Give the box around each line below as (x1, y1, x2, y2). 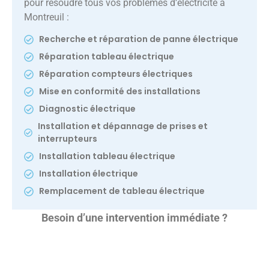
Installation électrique (39, 168, 138, 180)
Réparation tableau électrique (39, 50, 174, 63)
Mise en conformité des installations (39, 85, 201, 98)
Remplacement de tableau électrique (39, 185, 205, 198)
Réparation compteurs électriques (39, 68, 193, 80)
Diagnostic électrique (39, 103, 136, 115)
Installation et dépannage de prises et (37, 120, 208, 133)
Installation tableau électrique (39, 150, 175, 163)
